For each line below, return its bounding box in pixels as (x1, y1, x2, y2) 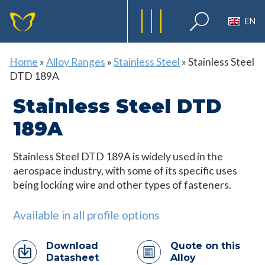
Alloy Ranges (46, 56, 105, 68)
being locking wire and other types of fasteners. (13, 179, 232, 191)
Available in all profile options (13, 208, 160, 222)
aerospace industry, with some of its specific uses (13, 164, 238, 177)
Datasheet (46, 252, 99, 264)
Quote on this (170, 240, 240, 252)
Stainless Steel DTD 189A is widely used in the (13, 150, 224, 163)
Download (46, 240, 99, 252)
